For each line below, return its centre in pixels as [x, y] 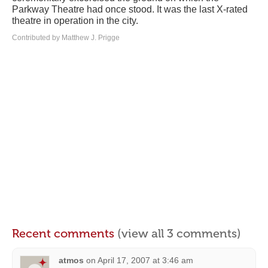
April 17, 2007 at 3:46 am [145, 261]
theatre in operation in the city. [75, 21]
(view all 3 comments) [179, 234]
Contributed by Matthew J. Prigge [66, 38]
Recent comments [65, 234]
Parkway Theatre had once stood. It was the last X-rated [130, 10]
